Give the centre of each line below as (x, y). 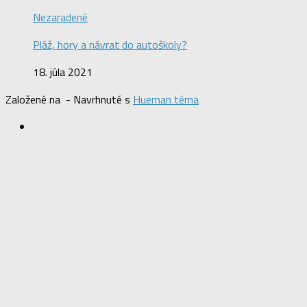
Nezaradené (60, 17)
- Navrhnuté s (98, 100)
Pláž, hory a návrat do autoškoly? (110, 45)
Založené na (34, 100)
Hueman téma (166, 100)
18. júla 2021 (63, 72)
